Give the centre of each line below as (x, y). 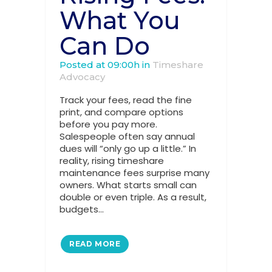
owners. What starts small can (128, 185)
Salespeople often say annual (127, 136)
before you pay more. (108, 124)
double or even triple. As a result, (133, 197)
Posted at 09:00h (100, 65)
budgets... (82, 209)
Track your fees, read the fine (126, 100)
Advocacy (82, 77)
